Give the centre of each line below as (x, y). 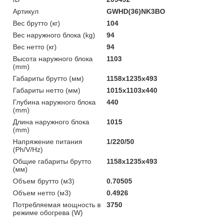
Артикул (26, 11)
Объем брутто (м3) (44, 181)
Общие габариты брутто (52, 161)
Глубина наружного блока (54, 102)
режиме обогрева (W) (48, 212)
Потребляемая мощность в (57, 204)
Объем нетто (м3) (42, 193)
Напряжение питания (48, 141)
